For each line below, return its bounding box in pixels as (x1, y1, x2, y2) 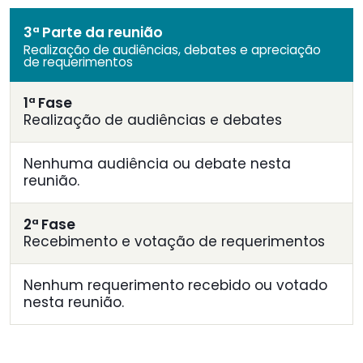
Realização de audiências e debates (23, 110, 282, 130)
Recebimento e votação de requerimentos (23, 232, 325, 252)
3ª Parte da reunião (23, 23, 163, 43)
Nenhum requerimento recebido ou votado (23, 275, 327, 296)
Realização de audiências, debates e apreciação (23, 41, 321, 59)
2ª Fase (23, 215, 75, 235)
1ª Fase (23, 93, 72, 113)
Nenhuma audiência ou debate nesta (23, 154, 291, 174)
